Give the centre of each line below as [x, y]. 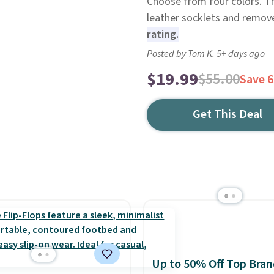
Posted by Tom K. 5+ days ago [206, 54]
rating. [162, 35]
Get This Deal [228, 114]
